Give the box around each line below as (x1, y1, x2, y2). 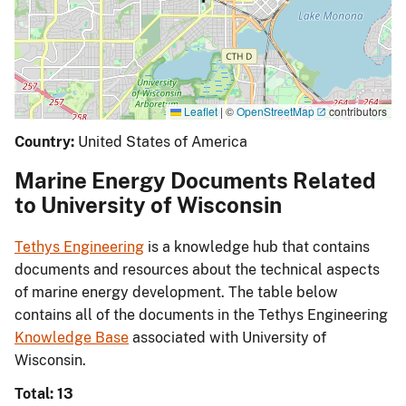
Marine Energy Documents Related (14, 168, 376, 194)
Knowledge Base (14, 329, 129, 347)
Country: (14, 133, 74, 151)
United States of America (78, 133, 247, 151)
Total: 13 (14, 385, 73, 403)
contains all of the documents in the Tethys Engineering (14, 306, 388, 324)
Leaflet (181, 102, 217, 119)
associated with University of (129, 329, 326, 347)
